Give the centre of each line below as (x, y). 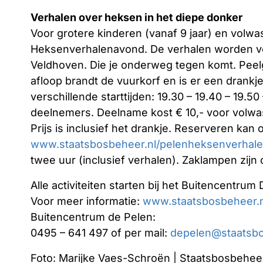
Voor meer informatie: (87, 201)
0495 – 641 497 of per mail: (100, 233)
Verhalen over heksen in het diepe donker (136, 17)
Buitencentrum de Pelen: (93, 217)
